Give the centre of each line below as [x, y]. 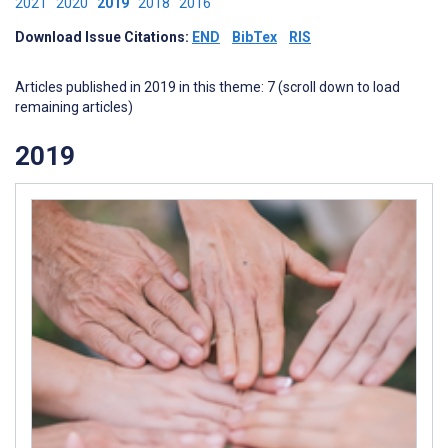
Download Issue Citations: [103, 37]
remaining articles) [74, 107]
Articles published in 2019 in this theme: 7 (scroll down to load [207, 87]
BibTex [254, 37]
